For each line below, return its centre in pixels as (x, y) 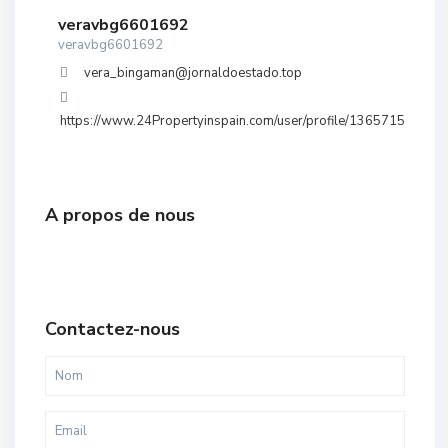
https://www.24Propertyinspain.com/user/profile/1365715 (232, 121)
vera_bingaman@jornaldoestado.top (193, 73)
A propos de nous (120, 215)
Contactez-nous (112, 329)
